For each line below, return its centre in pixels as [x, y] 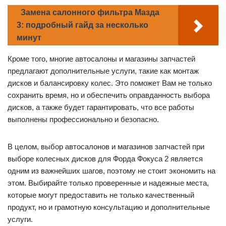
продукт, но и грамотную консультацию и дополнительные [109, 207]
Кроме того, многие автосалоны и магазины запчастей [101, 59]
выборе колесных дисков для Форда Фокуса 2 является [105, 158]
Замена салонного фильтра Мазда [90, 12]
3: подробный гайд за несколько [82, 25]
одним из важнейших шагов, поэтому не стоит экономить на [111, 171]
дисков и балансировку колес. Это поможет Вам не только [110, 83]
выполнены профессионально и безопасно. [83, 119]
